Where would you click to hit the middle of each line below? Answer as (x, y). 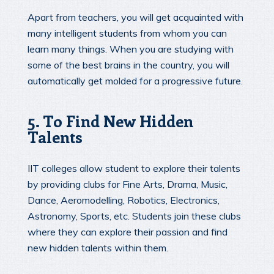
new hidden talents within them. (98, 248)
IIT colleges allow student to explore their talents (134, 168)
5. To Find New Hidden (110, 120)
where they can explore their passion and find (128, 232)
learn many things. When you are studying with (131, 49)
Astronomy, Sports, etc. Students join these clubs (134, 216)
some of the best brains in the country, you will (128, 65)
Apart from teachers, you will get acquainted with (135, 17)
